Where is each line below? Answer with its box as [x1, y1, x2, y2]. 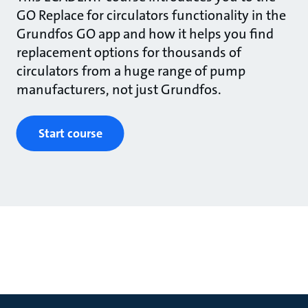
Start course [38, 125, 102, 142]
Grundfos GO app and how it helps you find [16, 25, 274, 43]
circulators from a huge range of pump [16, 62, 245, 80]
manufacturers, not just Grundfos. [16, 80, 221, 99]
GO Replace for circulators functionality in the [16, 6, 286, 25]
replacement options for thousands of [16, 43, 241, 62]
